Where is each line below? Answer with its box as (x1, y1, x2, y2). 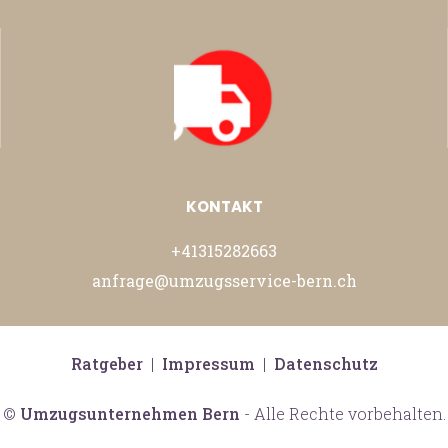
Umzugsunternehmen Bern (19, 403, 240, 425)
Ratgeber (70, 353, 143, 375)
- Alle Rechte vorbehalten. (239, 403, 446, 425)
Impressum (161, 353, 255, 375)
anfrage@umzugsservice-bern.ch (91, 270, 357, 292)
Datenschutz (273, 353, 378, 375)
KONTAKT (185, 196, 263, 218)
